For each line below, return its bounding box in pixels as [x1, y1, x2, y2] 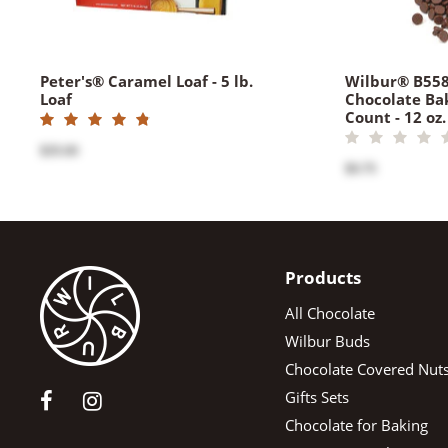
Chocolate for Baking [284, 414, 428, 435]
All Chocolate [284, 302, 375, 323]
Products [284, 265, 361, 289]
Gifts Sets [284, 386, 349, 407]
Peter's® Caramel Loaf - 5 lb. [40, 71, 253, 92]
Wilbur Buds [284, 330, 370, 351]
